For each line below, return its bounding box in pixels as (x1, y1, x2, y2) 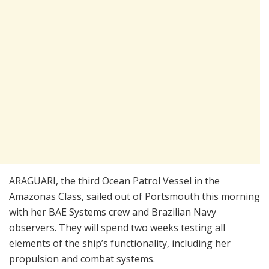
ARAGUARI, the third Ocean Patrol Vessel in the (9, 174, 220, 188)
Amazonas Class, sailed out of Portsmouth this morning (9, 190, 260, 204)
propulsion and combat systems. (9, 252, 155, 266)
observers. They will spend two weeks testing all (9, 221, 225, 235)
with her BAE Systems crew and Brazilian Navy (9, 205, 216, 219)
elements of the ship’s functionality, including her (9, 237, 231, 250)
